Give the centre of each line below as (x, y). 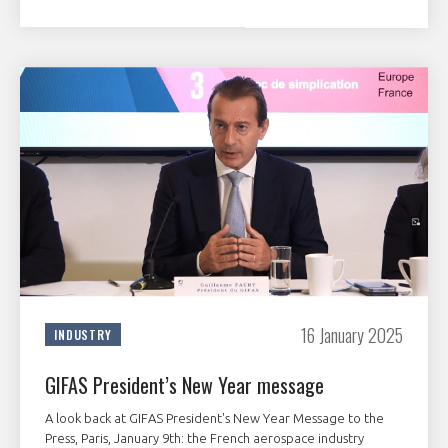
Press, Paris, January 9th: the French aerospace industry (204, 437)
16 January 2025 (352, 334)
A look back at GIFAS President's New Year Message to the (214, 417)
